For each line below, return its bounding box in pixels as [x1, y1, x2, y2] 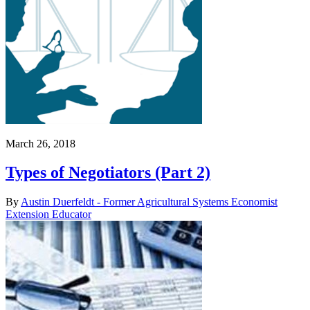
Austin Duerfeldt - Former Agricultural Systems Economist [21, 196, 277, 208]
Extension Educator [6, 208, 91, 221]
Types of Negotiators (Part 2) [6, 163, 210, 182]
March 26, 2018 [6, 137, 75, 149]
